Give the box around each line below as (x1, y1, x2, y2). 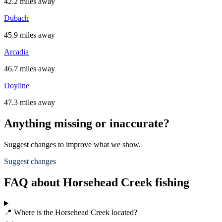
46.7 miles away (4, 64, 55, 73)
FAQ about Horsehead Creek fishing (4, 175, 189, 189)
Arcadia (4, 48, 29, 56)
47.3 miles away (4, 98, 55, 107)
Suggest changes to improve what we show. (4, 140, 141, 149)
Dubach (4, 14, 29, 22)
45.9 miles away (4, 31, 55, 39)
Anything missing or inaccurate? (4, 116, 169, 130)
